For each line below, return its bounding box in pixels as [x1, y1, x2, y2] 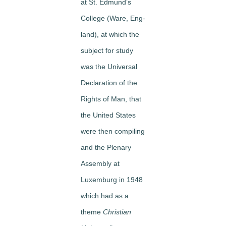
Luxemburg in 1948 [81, 175, 143, 184]
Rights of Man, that [81, 94, 141, 103]
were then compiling [81, 127, 145, 135]
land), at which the [81, 30, 139, 38]
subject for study [81, 46, 133, 54]
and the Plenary [81, 143, 131, 151]
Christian [103, 207, 131, 216]
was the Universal [81, 62, 137, 71]
